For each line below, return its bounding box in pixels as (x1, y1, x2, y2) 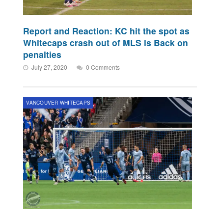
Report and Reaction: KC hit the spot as (23, 25, 190, 37)
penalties (23, 48, 62, 61)
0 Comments (86, 63, 120, 72)
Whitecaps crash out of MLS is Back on (23, 36, 189, 49)
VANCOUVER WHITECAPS (26, 99, 91, 107)
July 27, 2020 (31, 63, 68, 72)
